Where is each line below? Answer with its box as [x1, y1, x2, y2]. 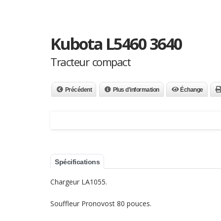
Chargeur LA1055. [50, 177, 107, 186]
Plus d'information [112, 86, 159, 93]
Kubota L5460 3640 [50, 33, 182, 55]
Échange [180, 86, 203, 93]
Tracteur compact [50, 54, 130, 69]
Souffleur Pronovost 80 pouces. [50, 199, 151, 208]
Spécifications [55, 158, 100, 166]
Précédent [65, 86, 92, 93]
